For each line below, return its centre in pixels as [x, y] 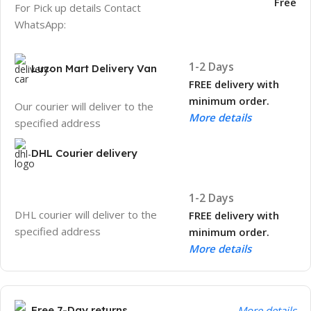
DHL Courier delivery [84, 153]
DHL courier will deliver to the [86, 215]
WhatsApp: [42, 24]
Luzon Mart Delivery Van [94, 68]
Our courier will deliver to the [84, 106]
